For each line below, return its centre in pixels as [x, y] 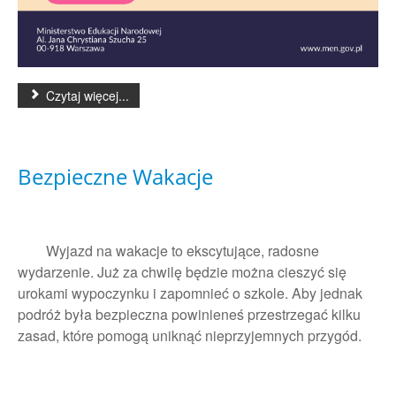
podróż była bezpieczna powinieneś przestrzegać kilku [189, 315]
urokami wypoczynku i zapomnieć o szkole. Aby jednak [190, 293]
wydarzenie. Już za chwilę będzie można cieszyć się [182, 272]
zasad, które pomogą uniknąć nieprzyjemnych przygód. [190, 336]
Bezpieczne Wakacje [115, 177]
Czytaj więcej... [86, 96]
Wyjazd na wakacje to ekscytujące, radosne [168, 251]
